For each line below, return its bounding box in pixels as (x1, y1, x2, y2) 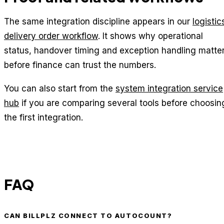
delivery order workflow (4, 30, 98, 41)
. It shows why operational (98, 30, 203, 41)
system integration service (115, 83, 223, 94)
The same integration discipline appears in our (4, 16, 192, 26)
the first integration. (4, 112, 83, 123)
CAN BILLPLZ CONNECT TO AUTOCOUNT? (4, 211, 172, 220)
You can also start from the (4, 83, 115, 94)
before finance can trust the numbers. (4, 59, 156, 70)
